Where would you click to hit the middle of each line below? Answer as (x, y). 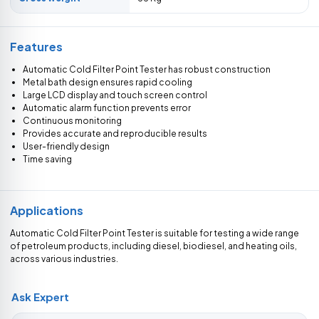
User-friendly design (66, 146)
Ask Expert (40, 297)
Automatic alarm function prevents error (107, 108)
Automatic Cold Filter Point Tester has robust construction (147, 69)
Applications (47, 210)
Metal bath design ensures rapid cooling (108, 82)
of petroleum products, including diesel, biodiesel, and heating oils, (153, 246)
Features (36, 47)
